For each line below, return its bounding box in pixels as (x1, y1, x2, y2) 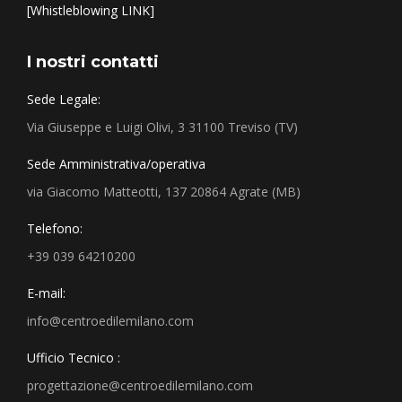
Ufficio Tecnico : (27, 349, 120, 367)
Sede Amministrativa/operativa (27, 155, 205, 173)
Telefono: (27, 220, 83, 238)
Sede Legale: (27, 91, 100, 109)
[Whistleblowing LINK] (27, 2, 154, 20)
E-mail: (27, 284, 66, 302)
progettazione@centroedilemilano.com (27, 377, 253, 395)
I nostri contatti (27, 52, 159, 73)
